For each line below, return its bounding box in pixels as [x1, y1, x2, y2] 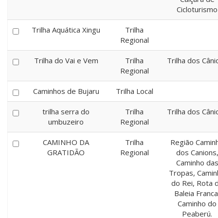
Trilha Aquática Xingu [32, 25, 100, 35]
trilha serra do [42, 107, 90, 116]
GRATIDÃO [47, 147, 85, 157]
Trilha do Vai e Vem [34, 55, 98, 65]
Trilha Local [115, 86, 153, 96]
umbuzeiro [48, 117, 84, 127]
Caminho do [178, 199, 217, 208]
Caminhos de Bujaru [33, 86, 99, 96]
